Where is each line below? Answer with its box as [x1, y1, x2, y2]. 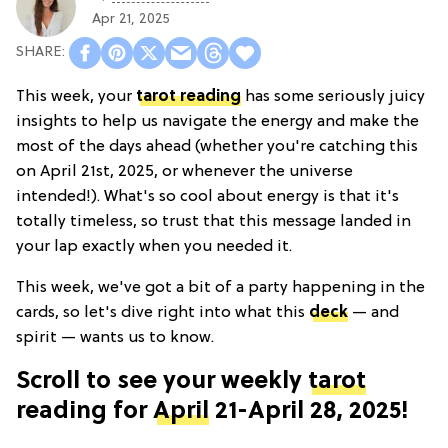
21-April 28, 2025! [209, 398, 409, 425]
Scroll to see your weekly [16, 368, 308, 395]
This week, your [16, 87, 136, 106]
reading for [16, 398, 153, 425]
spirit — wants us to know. [16, 328, 214, 347]
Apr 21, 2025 [92, 12, 170, 28]
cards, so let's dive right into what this [16, 303, 309, 322]
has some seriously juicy [241, 87, 425, 106]
